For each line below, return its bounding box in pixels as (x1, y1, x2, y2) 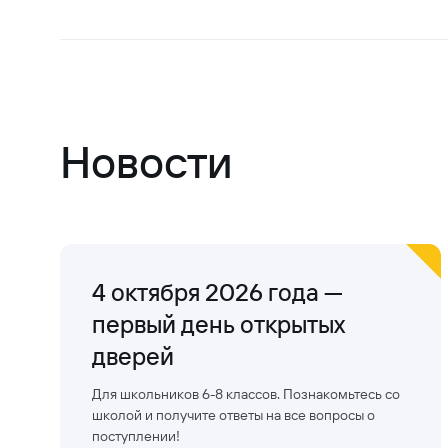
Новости (60, 134, 233, 190)
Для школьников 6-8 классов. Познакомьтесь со (92, 385, 400, 404)
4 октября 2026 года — (92, 277, 343, 308)
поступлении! (92, 427, 180, 446)
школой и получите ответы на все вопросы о (92, 406, 375, 425)
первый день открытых (92, 309, 344, 340)
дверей (92, 341, 174, 372)
